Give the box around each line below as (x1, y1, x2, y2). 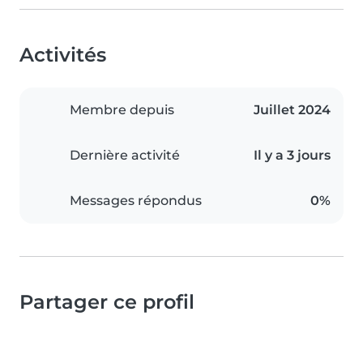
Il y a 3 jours (254, 147, 331, 163)
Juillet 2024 (254, 101, 331, 117)
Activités (19, 42, 106, 66)
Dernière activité (70, 147, 180, 163)
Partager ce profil (19, 289, 194, 314)
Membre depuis (70, 101, 174, 117)
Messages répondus (70, 192, 202, 208)
